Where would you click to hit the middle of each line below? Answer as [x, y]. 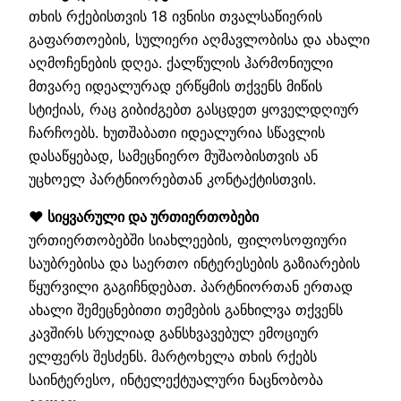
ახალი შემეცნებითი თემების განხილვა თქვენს [186, 310]
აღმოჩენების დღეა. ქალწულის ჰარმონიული [181, 62]
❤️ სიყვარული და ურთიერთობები [144, 217]
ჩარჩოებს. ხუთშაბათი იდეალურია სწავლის [177, 132]
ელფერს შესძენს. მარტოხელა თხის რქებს [173, 357]
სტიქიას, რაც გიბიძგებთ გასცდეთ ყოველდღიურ [194, 109]
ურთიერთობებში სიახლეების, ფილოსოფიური [188, 240]
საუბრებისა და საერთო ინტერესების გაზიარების [194, 264]
